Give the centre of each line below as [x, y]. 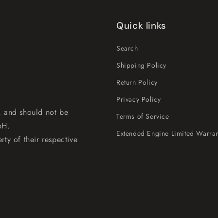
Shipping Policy [141, 65]
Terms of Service [143, 116]
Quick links [141, 26]
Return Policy [137, 82]
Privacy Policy [139, 99]
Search [127, 48]
